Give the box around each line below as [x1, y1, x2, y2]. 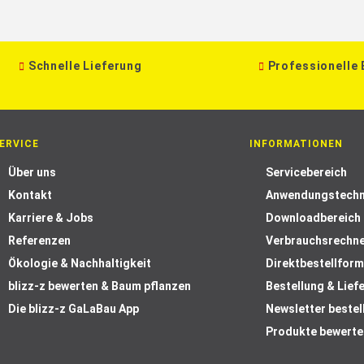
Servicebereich [265, 166, 347, 179]
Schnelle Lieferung [28, 59, 142, 72]
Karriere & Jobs [8, 211, 94, 224]
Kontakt [8, 188, 53, 201]
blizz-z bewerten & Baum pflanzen [8, 279, 192, 292]
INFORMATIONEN [249, 138, 343, 149]
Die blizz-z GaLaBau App [8, 302, 140, 315]
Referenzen [8, 234, 71, 247]
